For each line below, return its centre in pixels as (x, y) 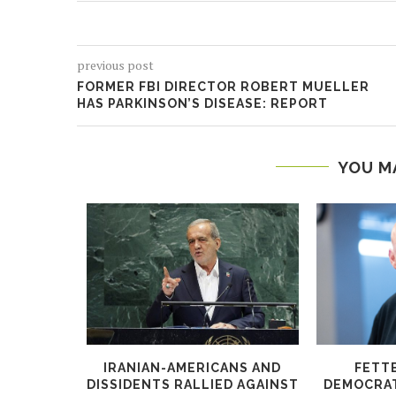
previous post (115, 65)
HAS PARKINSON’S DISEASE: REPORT (202, 103)
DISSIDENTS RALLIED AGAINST (192, 384)
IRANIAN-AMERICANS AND (193, 367)
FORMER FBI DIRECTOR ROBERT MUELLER (223, 86)
